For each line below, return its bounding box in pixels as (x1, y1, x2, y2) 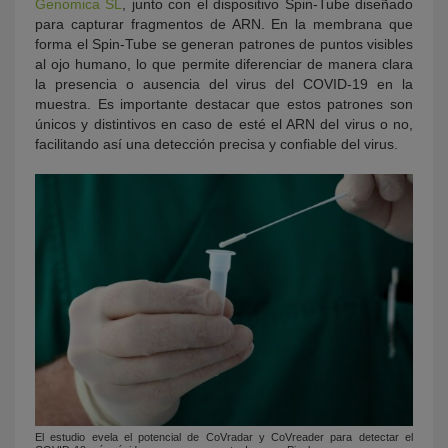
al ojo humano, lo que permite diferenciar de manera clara (35, 56, 413, 72)
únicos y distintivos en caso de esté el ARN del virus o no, (35, 116, 413, 132)
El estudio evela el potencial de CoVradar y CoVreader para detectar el (35, 431, 413, 444)
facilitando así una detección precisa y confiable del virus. (35, 136, 398, 152)
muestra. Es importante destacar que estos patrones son (35, 96, 413, 112)
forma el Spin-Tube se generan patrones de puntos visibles (35, 36, 413, 52)
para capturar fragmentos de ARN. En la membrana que (35, 16, 413, 32)
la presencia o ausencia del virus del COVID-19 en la (35, 76, 413, 92)
